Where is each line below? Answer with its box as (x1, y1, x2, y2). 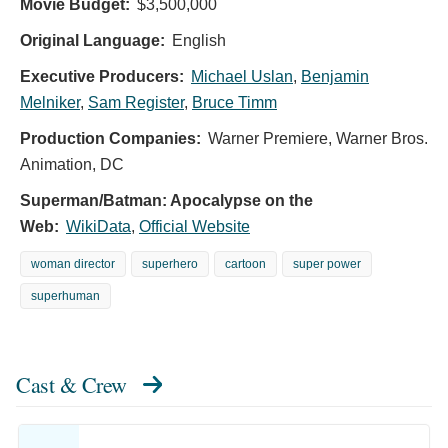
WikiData (66, 218, 131, 236)
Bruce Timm (192, 94, 277, 112)
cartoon (225, 257, 266, 272)
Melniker (20, 94, 80, 112)
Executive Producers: (20, 68, 184, 86)
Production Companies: (20, 130, 201, 148)
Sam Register (88, 94, 184, 112)
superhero (142, 257, 198, 272)
